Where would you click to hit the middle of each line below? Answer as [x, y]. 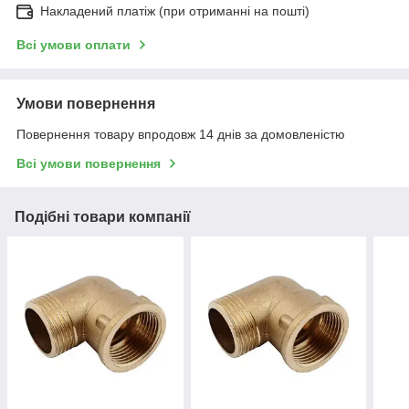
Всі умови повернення [89, 163]
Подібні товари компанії [103, 216]
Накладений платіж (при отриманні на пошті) [175, 10]
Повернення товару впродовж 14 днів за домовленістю [181, 134]
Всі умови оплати [73, 44]
